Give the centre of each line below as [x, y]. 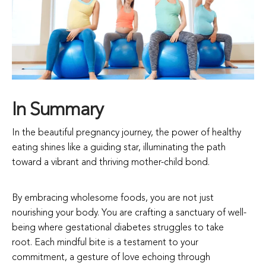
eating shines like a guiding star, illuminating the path [119, 148]
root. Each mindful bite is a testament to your [105, 243]
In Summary [58, 111]
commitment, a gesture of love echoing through [111, 258]
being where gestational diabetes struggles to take [118, 228]
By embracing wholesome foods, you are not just [113, 199]
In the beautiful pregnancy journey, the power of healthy [126, 133]
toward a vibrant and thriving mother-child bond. [112, 163]
